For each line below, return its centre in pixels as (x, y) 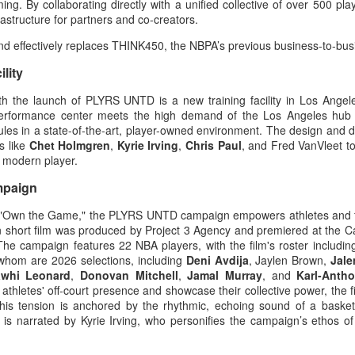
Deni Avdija (217, 260)
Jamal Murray (225, 275)
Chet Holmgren (70, 145)
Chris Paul (214, 145)
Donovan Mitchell (129, 275)
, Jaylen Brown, (290, 260)
